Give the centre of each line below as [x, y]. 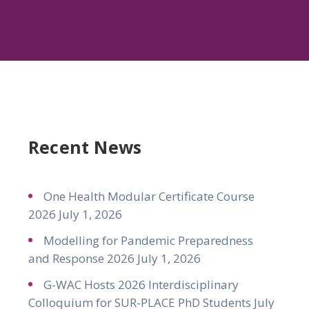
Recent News [85, 147]
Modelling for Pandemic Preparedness [148, 240]
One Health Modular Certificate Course [149, 196]
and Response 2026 [81, 258]
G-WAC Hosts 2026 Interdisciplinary [141, 285]
